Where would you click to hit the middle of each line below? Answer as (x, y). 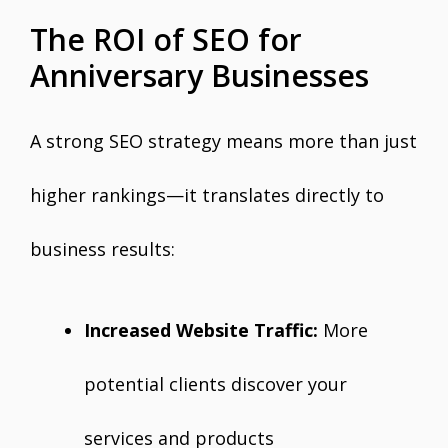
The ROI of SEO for (166, 39)
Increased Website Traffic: (201, 330)
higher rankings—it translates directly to (207, 195)
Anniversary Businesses (199, 75)
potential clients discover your (215, 384)
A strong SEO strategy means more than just (223, 141)
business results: (102, 249)
